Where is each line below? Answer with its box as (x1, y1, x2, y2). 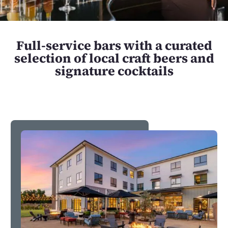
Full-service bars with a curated (16, 36, 212, 54)
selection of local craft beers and (14, 49, 214, 67)
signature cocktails (54, 62, 174, 79)
